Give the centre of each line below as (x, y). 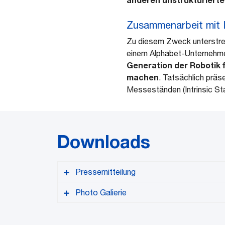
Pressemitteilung (105, 172)
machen (143, 77)
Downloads (104, 142)
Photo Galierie (101, 193)
